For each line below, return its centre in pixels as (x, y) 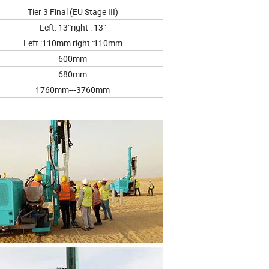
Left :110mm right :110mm (73, 43)
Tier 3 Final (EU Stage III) (73, 12)
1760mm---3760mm (73, 90)
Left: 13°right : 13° (73, 28)
